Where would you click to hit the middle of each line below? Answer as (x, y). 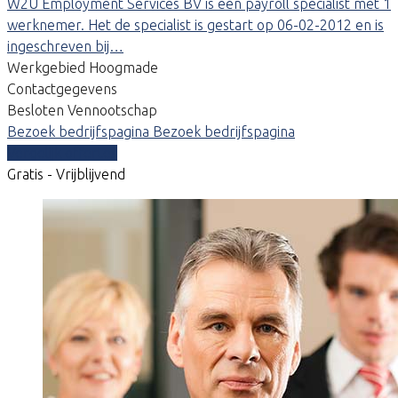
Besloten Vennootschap (82, 110)
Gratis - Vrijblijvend (66, 174)
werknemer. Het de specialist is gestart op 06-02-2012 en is (195, 24)
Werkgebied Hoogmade (83, 67)
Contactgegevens (62, 88)
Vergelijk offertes (62, 152)
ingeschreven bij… (65, 46)
